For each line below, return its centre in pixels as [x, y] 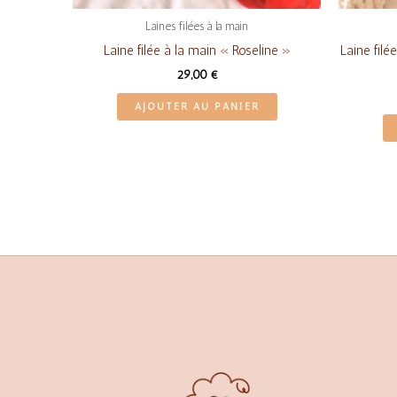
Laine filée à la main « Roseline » [197, 50]
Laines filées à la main [197, 27]
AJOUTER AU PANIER [197, 107]
